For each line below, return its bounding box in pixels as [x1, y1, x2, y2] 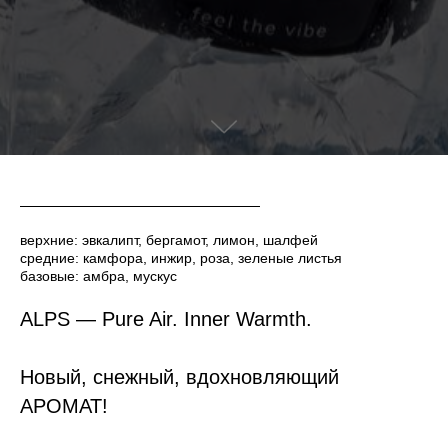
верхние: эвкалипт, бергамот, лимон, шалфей [20, 232, 318, 248]
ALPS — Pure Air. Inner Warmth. [20, 308, 312, 330]
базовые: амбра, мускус [20, 268, 177, 284]
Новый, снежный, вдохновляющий [20, 366, 339, 388]
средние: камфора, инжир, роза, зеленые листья [20, 250, 342, 266]
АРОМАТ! [20, 395, 108, 417]
